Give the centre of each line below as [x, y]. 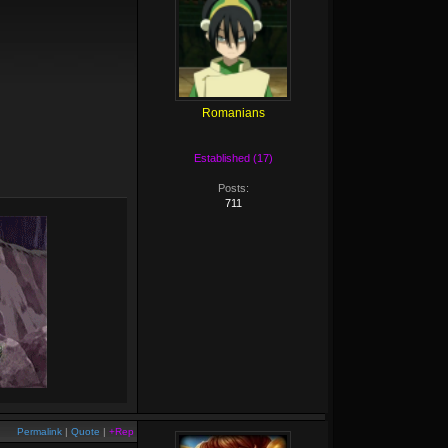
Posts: [233, 188]
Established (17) [233, 158]
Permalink [39, 431]
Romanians [233, 113]
